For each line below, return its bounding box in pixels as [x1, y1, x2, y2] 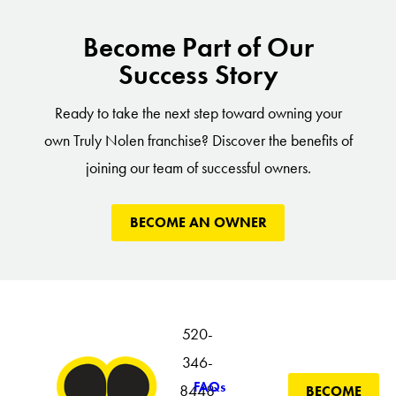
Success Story [118, 57, 278, 93]
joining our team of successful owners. [85, 157, 311, 178]
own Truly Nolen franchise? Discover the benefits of [43, 130, 353, 150]
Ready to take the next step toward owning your [54, 103, 342, 123]
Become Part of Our [82, 29, 314, 65]
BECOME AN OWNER [129, 213, 267, 232]
